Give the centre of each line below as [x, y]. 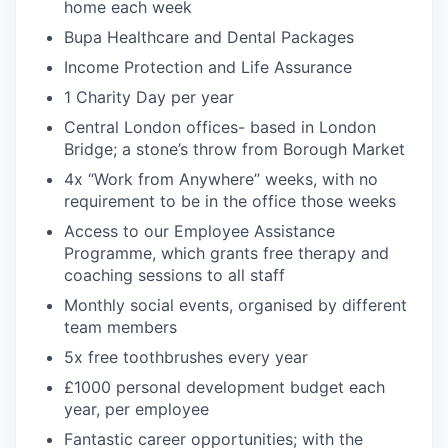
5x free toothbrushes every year [186, 356]
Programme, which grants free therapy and [226, 252]
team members [120, 326]
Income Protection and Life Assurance [208, 66]
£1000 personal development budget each [224, 386]
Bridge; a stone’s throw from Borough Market [234, 148]
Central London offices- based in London [220, 126]
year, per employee [136, 408]
